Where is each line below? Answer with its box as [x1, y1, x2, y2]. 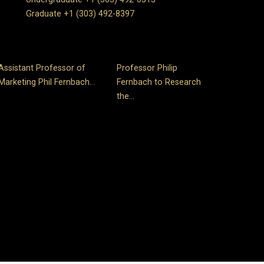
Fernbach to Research [117, 77, 202, 88]
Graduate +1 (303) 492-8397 [25, 9, 134, 19]
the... [117, 91, 135, 102]
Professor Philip [117, 63, 178, 74]
